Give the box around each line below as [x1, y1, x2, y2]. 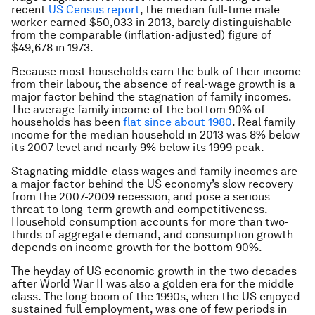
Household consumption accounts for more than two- [11, 215, 289, 229]
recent [11, 3, 49, 16]
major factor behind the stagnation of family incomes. [11, 90, 291, 103]
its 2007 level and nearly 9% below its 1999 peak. [11, 141, 264, 154]
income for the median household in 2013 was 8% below [11, 128, 300, 141]
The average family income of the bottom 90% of [11, 103, 265, 116]
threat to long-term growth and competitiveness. [11, 202, 267, 216]
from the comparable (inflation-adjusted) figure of [11, 28, 271, 41]
